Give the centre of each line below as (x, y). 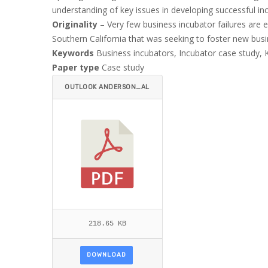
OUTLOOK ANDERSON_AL (107, 87)
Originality (75, 24)
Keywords (73, 53)
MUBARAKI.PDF (90, 111)
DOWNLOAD (106, 255)
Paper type (76, 67)
